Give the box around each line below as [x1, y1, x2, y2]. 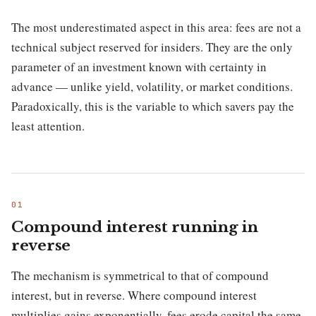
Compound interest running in [11, 218, 258, 237]
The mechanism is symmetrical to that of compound [11, 267, 269, 284]
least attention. [11, 117, 85, 134]
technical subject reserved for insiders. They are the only [11, 38, 293, 55]
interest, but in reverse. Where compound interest [11, 287, 257, 304]
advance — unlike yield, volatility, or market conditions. [11, 78, 293, 95]
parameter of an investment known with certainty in [11, 58, 267, 75]
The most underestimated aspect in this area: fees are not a [11, 18, 301, 35]
